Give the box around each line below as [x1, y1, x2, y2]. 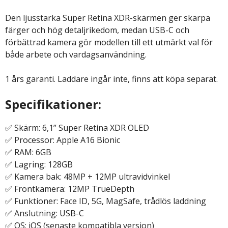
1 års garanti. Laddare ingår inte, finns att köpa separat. [5, 73, 218, 84]
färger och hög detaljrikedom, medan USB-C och [5, 24, 189, 36]
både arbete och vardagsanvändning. [5, 48, 147, 60]
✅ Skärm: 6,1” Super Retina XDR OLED [5, 122, 149, 133]
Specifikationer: [5, 95, 101, 112]
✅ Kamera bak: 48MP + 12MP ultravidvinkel [5, 170, 170, 182]
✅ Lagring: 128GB [5, 158, 73, 170]
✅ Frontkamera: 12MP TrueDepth [5, 183, 134, 194]
